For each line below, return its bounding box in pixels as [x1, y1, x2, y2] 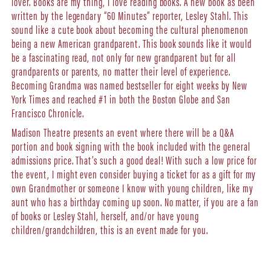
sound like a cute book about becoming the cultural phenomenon [11, 20, 249, 38]
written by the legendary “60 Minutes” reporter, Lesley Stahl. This [11, 6, 248, 24]
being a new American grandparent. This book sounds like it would [11, 34, 252, 51]
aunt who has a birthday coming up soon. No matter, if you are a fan [11, 193, 259, 211]
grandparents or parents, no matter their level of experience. [11, 62, 230, 79]
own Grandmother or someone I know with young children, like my [11, 179, 253, 197]
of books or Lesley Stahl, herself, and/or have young [11, 207, 200, 224]
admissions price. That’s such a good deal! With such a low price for [11, 151, 257, 169]
